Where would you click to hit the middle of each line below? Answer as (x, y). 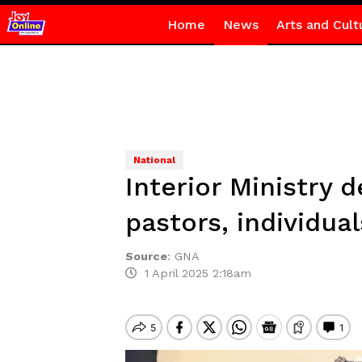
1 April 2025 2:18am (194, 273)
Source (146, 256)
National (154, 160)
